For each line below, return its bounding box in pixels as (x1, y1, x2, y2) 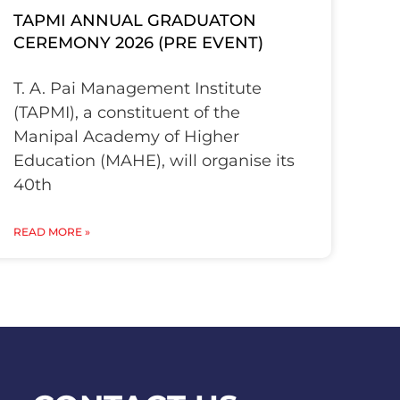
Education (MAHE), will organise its (13, 150, 296, 171)
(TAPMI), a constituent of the (13, 102, 241, 122)
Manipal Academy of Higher (13, 126, 240, 146)
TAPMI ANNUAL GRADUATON (13, 10, 257, 30)
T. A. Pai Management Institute (13, 78, 262, 98)
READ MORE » (13, 224, 91, 238)
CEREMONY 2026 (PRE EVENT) (13, 32, 264, 53)
